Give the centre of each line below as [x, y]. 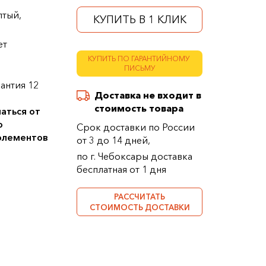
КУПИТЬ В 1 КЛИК [140, 19]
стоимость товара [139, 108]
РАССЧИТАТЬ [140, 197]
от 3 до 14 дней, [113, 140]
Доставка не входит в [148, 95]
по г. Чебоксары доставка [134, 156]
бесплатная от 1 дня [121, 169]
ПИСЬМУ [140, 68]
